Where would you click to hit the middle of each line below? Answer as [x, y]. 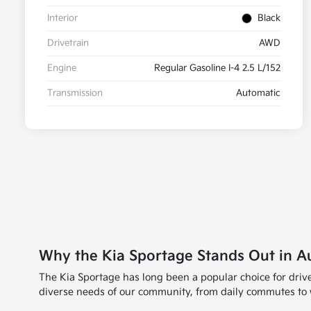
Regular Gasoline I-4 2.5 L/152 [217, 68]
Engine [62, 68]
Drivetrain [68, 43]
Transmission [75, 93]
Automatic [258, 93]
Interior [62, 18]
